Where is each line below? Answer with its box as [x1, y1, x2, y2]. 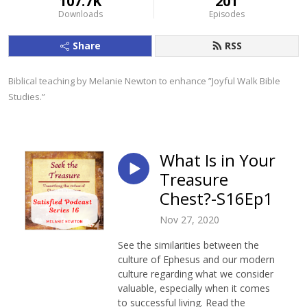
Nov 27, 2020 [160, 212, 219, 226]
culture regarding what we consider [118, 267, 273, 280]
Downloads [58, 8, 103, 20]
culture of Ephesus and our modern [118, 252, 275, 266]
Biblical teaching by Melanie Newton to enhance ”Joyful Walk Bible [8, 75, 280, 87]
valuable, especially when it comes [118, 281, 270, 295]
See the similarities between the [118, 238, 259, 251]
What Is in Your [160, 149, 275, 171]
